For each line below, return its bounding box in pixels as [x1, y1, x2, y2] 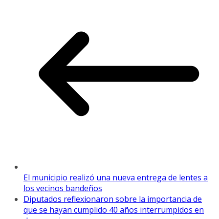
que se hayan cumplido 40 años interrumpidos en [23, 204, 204, 215]
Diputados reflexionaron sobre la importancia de [23, 193, 202, 204]
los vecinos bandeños [23, 182, 102, 194]
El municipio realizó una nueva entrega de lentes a [23, 172, 208, 183]
